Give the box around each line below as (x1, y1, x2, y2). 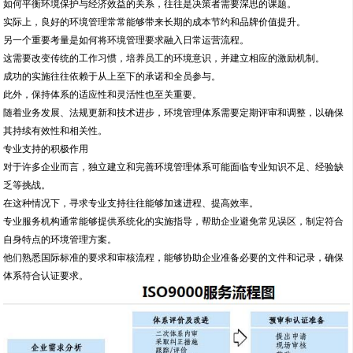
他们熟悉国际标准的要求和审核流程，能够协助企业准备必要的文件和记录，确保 (3, 252, 344, 264)
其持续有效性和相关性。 (3, 125, 108, 137)
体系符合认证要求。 (3, 270, 89, 282)
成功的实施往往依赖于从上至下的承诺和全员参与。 (3, 71, 221, 83)
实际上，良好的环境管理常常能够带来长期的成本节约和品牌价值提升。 (3, 17, 307, 28)
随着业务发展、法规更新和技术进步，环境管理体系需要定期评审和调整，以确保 (3, 107, 344, 119)
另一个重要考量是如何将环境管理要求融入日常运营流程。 (3, 35, 250, 46)
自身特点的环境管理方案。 (3, 234, 117, 246)
